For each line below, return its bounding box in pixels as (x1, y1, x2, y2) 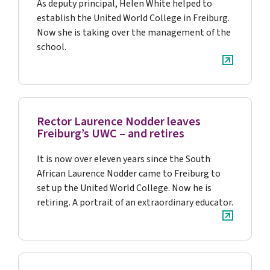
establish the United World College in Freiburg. (37, 11, 230, 25)
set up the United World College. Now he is (37, 181, 212, 195)
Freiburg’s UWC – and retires (37, 125, 184, 142)
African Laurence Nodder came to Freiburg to (37, 167, 221, 180)
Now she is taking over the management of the (37, 26, 231, 39)
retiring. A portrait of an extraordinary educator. (37, 196, 233, 209)
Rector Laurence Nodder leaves (37, 113, 201, 130)
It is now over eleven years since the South (37, 152, 210, 166)
